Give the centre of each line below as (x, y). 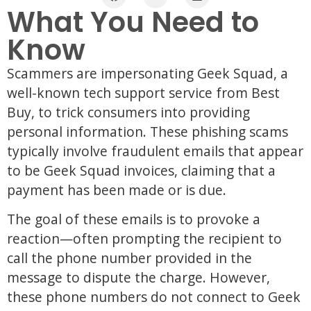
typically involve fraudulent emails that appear (155, 151)
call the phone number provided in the (129, 258)
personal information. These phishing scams (148, 132)
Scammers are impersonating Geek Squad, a (148, 73)
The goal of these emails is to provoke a (134, 219)
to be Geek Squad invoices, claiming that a (141, 170)
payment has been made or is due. (117, 190)
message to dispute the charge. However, (138, 278)
